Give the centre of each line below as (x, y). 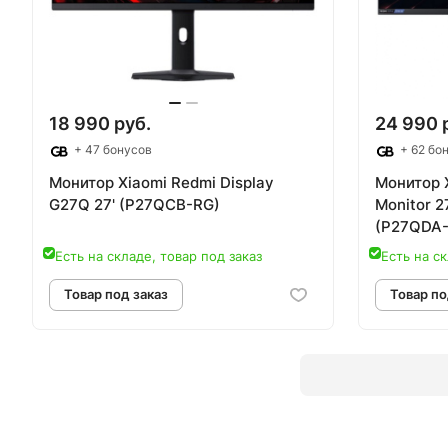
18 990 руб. (100, 124)
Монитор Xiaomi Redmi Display (161, 182)
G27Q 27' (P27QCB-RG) (134, 204)
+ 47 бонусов (111, 150)
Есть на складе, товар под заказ (158, 255)
